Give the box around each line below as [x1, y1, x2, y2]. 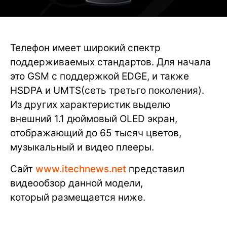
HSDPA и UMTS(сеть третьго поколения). [10, 85, 204, 97]
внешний [10, 113, 54, 125]
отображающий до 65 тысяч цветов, [10, 127, 181, 139]
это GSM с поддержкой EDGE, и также [10, 70, 189, 83]
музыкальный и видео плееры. [10, 141, 157, 154]
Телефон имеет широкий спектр [10, 42, 161, 54]
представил [126, 163, 184, 175]
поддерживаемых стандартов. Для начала [10, 56, 211, 68]
